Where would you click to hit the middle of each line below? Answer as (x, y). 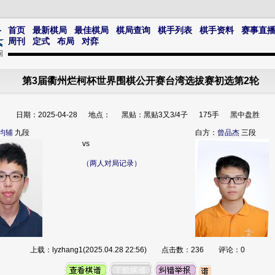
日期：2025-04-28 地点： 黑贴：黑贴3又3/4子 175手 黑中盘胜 (137, 115)
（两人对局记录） (112, 163)
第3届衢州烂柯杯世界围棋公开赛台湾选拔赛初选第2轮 (141, 81)
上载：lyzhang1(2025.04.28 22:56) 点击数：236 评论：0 (137, 250)
